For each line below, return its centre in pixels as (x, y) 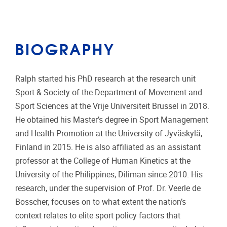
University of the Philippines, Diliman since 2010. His (109, 175)
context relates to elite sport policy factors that (98, 216)
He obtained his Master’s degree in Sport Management (112, 120)
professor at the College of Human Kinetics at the (103, 161)
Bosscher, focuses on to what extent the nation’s (101, 202)
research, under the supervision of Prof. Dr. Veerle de (108, 188)
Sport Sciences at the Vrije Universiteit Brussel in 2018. (112, 106)
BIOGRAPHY (65, 48)
